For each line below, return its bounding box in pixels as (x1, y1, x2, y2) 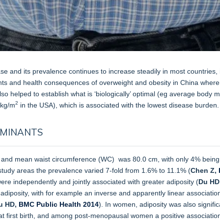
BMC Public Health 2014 (19, 200, 99, 208)
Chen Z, (191, 166, 217, 174)
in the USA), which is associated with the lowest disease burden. (18, 101, 219, 109)
